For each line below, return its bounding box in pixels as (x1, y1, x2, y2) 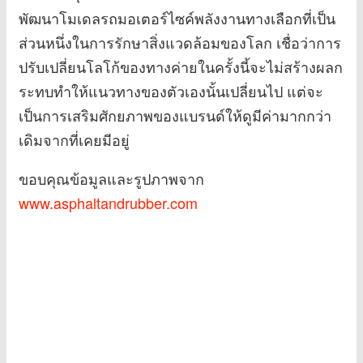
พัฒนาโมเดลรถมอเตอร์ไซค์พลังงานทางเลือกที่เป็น (19, 6, 335, 28)
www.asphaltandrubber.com (19, 191, 198, 213)
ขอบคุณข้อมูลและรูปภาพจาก (19, 167, 204, 189)
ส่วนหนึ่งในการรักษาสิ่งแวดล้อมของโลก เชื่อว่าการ (19, 31, 341, 53)
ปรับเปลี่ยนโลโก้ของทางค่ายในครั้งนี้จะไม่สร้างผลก (19, 55, 343, 77)
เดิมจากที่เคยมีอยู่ (19, 128, 130, 150)
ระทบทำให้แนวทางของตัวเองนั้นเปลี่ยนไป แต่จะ (19, 79, 323, 101)
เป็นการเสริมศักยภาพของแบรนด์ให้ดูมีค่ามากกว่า (19, 104, 331, 126)
